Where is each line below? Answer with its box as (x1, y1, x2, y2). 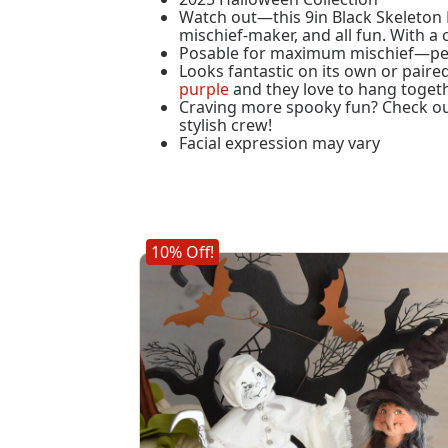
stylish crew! (179, 114, 273, 137)
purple (179, 78, 230, 101)
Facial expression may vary (179, 132, 381, 155)
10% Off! (151, 241, 215, 264)
